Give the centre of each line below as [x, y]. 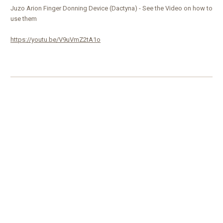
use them [24, 19]
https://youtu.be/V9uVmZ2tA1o [56, 40]
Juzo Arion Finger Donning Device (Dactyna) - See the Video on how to [111, 8]
